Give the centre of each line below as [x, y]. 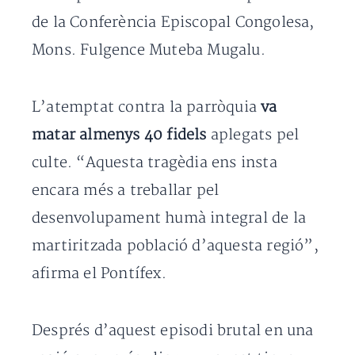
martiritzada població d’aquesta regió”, [175, 246]
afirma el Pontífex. [99, 274]
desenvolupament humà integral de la [169, 218]
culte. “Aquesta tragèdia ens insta [155, 163]
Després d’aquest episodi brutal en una [173, 331]
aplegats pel [255, 135]
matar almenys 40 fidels [121, 135]
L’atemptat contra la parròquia [147, 107]
